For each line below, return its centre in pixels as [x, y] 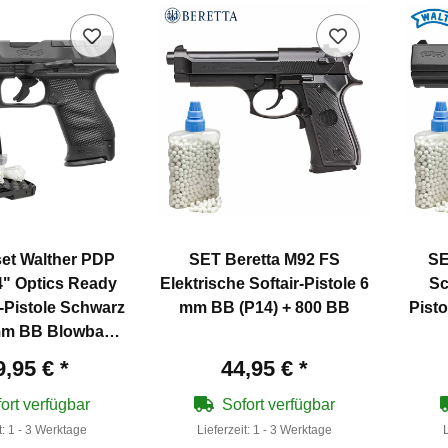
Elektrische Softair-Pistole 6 [265, 283]
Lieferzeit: [225, 429]
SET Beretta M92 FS [265, 259]
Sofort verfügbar [279, 404]
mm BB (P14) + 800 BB [265, 307]
